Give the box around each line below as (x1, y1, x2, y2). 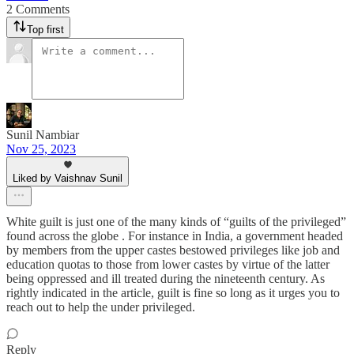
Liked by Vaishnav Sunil (13, 172, 122, 184)
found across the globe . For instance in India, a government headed (6, 229, 343, 243)
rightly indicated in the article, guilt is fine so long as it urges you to (6, 286, 340, 299)
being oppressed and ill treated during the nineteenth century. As (6, 272, 325, 285)
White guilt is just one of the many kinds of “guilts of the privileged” (6, 215, 346, 228)
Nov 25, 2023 (6, 142, 76, 156)
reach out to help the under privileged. (6, 300, 195, 314)
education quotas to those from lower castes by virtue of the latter (6, 258, 330, 271)
